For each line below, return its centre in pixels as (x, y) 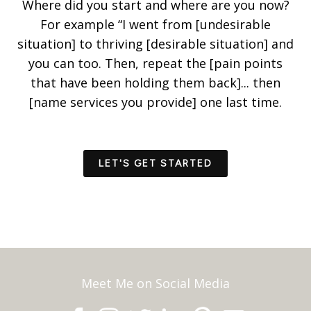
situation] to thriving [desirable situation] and (155, 44)
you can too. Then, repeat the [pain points (155, 64)
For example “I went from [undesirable (155, 25)
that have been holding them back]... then (155, 83)
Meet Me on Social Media (155, 283)
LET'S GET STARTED (155, 164)
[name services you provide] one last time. (155, 102)
